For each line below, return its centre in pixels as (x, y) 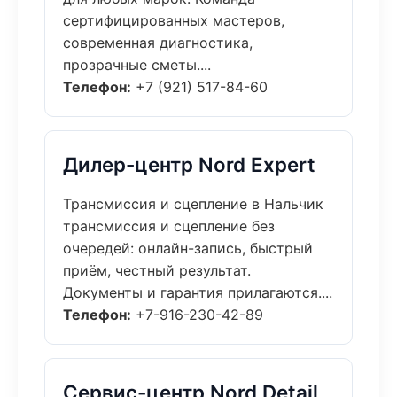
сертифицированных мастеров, (174, 20)
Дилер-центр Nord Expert (189, 164)
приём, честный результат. (157, 270)
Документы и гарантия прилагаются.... (198, 292)
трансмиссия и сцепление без (169, 226)
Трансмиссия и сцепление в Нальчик (193, 204)
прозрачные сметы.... (137, 65)
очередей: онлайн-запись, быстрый (188, 248)
